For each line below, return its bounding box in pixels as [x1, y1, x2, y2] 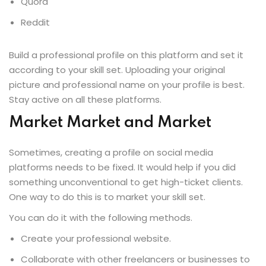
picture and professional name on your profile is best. [9, 78, 245, 91]
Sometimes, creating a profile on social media [9, 146, 213, 159]
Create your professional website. [21, 232, 171, 245]
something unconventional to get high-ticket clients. [9, 176, 243, 189]
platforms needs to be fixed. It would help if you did [9, 161, 236, 174]
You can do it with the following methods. [9, 211, 192, 224]
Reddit [21, 16, 50, 29]
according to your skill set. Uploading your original [9, 64, 225, 77]
